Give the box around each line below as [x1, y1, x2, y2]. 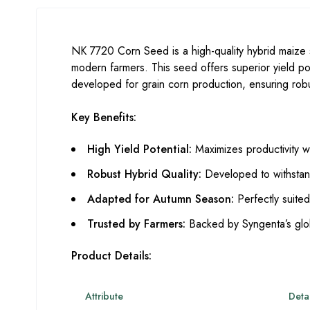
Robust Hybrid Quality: [87, 165, 201, 182]
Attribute [85, 289, 123, 303]
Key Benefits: [71, 109, 136, 125]
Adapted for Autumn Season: [87, 190, 234, 207]
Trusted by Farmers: [87, 215, 185, 232]
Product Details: [71, 247, 152, 264]
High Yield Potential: [87, 140, 192, 157]
